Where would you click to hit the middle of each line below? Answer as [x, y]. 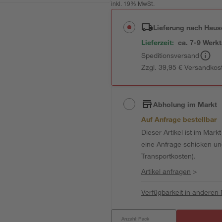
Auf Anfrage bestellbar [179, 119]
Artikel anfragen [166, 171]
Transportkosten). [169, 156]
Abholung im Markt [185, 104]
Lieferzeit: [158, 42]
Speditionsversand [170, 55]
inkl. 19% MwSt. [133, 4]
